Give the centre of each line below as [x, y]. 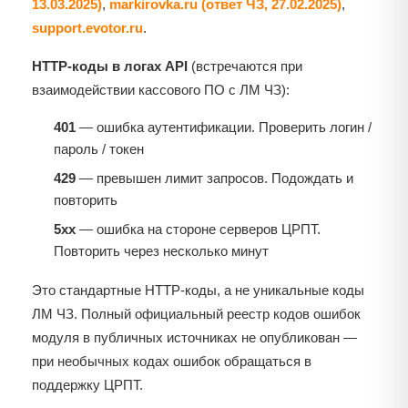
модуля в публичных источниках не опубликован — [194, 338]
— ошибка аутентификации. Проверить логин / [224, 127]
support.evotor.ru [87, 28]
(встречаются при [245, 66]
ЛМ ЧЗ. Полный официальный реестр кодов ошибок [196, 314]
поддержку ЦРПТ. [87, 385]
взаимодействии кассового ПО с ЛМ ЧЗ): [161, 90]
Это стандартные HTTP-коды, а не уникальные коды [198, 291]
